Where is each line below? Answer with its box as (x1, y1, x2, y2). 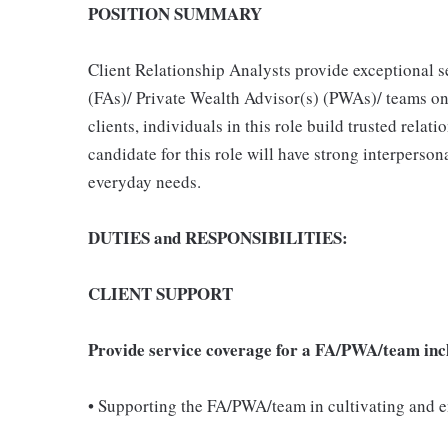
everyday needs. (88, 170, 201, 193)
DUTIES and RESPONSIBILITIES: (88, 225, 348, 250)
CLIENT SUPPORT (88, 281, 233, 306)
